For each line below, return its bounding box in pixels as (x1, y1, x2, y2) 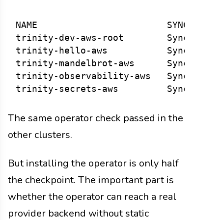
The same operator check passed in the (8, 111, 183, 125)
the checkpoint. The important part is (8, 173, 174, 187)
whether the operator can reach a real (8, 190, 176, 203)
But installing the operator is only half (8, 156, 179, 170)
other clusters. (8, 128, 72, 141)
